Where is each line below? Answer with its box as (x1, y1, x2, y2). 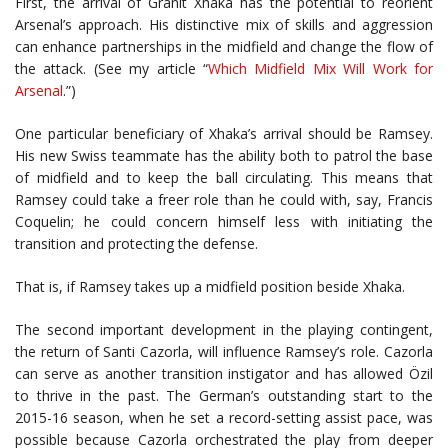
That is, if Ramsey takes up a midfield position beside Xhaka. (15, 277, 405, 296)
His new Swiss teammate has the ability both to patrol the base (15, 146, 433, 165)
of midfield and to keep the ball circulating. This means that (15, 168, 433, 187)
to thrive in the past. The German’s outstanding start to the (15, 386, 433, 405)
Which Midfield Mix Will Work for (208, 59, 433, 78)
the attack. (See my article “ (15, 59, 208, 78)
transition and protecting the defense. (15, 234, 258, 253)
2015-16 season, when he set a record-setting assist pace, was (15, 408, 433, 427)
